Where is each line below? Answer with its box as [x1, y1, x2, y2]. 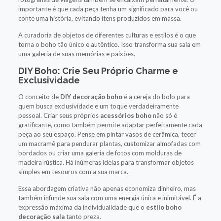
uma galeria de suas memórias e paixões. [18, 49, 135, 58]
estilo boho [146, 203, 182, 211]
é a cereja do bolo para [122, 92, 190, 101]
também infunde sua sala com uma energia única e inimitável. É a [18, 193, 201, 202]
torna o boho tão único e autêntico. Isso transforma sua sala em [18, 40, 201, 48]
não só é [151, 111, 177, 119]
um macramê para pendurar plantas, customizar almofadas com [18, 139, 201, 147]
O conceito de [18, 92, 60, 101]
